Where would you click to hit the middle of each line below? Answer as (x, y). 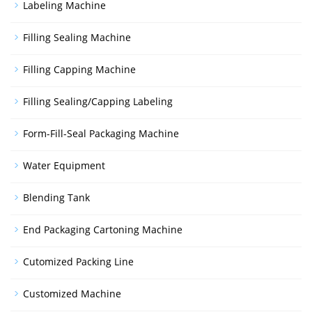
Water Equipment (64, 165)
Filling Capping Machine (79, 69)
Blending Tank (56, 197)
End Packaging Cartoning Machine (103, 229)
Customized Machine (72, 294)
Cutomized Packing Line (78, 262)
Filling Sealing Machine (77, 37)
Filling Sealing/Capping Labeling (98, 101)
